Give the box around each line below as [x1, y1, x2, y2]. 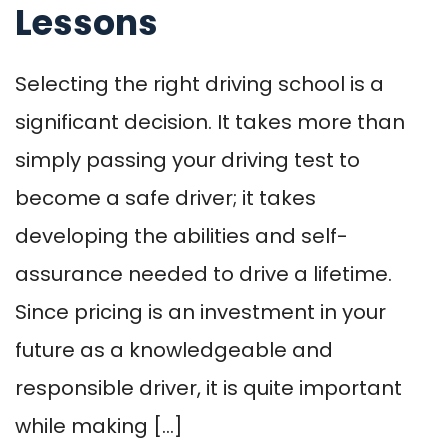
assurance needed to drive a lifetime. [15, 260, 392, 289]
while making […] [15, 412, 183, 441]
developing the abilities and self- [15, 222, 348, 251]
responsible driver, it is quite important [15, 374, 402, 403]
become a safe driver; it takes [15, 184, 316, 213]
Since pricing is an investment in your [15, 298, 386, 327]
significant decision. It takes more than [15, 108, 405, 137]
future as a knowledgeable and [15, 336, 333, 365]
